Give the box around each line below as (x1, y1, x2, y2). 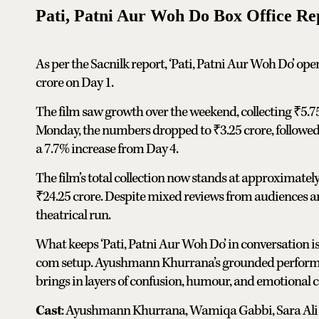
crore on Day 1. (36, 74, 113, 93)
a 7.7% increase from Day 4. (36, 140, 178, 159)
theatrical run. (36, 206, 110, 225)
